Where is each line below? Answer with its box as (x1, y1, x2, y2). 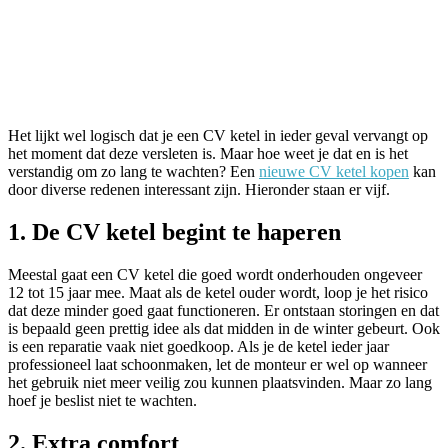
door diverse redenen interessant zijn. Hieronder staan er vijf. (8, 180, 390, 198)
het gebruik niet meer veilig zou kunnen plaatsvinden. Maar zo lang (8, 373, 432, 391)
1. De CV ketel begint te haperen (8, 218, 341, 245)
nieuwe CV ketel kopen (259, 162, 409, 180)
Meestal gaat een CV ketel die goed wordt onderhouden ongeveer (8, 265, 422, 283)
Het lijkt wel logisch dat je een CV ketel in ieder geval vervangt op (8, 126, 428, 144)
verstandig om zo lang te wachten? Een (8, 162, 259, 180)
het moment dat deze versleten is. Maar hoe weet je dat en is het (8, 144, 408, 162)
